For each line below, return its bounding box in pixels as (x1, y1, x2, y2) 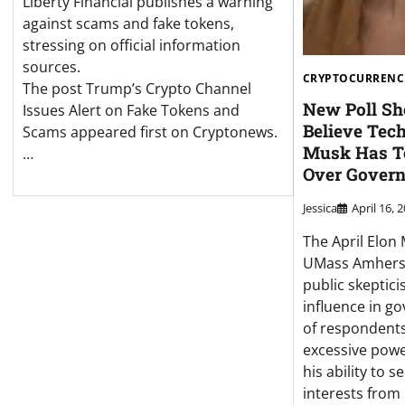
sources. (23, 57, 80, 78)
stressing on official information (23, 35, 240, 56)
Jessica (302, 200, 337, 217)
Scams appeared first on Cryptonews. (23, 122, 278, 143)
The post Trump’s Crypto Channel (23, 79, 251, 99)
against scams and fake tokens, (23, 14, 234, 34)
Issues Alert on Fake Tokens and (23, 100, 240, 121)
